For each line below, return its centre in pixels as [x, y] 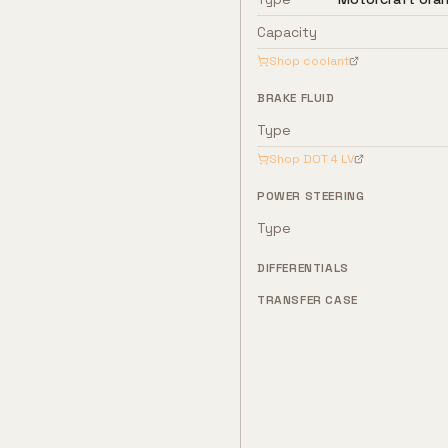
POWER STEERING [311, 196]
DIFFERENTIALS [303, 268]
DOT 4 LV [328, 159]
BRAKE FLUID [296, 98]
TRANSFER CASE [307, 300]
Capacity [287, 32]
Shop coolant [309, 61]
